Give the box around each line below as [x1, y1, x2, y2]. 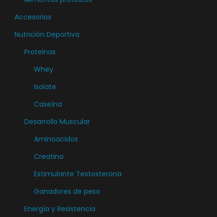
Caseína [34, 99, 62, 109]
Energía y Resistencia [24, 204, 95, 214]
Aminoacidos [34, 134, 78, 144]
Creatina [34, 152, 63, 161]
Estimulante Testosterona [34, 169, 122, 179]
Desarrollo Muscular [24, 117, 90, 126]
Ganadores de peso [34, 186, 100, 196]
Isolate [34, 82, 56, 92]
